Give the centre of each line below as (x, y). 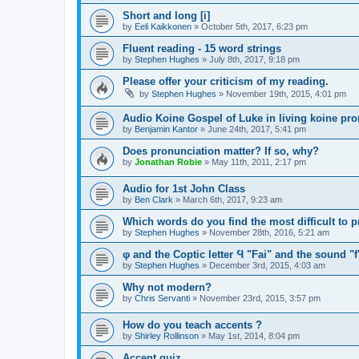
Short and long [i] (166, 15)
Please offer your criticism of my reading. (226, 81)
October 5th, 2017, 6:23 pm (254, 26)
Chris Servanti (162, 298)
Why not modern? (167, 288)
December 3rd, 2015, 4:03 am (267, 266)
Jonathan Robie (168, 162)
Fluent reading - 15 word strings (202, 48)
